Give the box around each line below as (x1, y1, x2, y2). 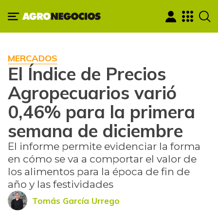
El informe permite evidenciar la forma (8, 140, 200, 153)
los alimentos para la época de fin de (8, 165, 190, 178)
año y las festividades (8, 178, 113, 191)
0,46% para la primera (8, 100, 195, 123)
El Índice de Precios (8, 62, 166, 85)
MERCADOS (8, 53, 57, 64)
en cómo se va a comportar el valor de (8, 153, 197, 165)
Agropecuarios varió (8, 81, 177, 104)
